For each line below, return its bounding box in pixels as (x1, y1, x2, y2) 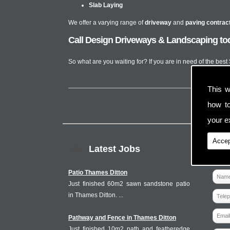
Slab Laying (89, 2, 123, 9)
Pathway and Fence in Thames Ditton (68, 214, 176, 221)
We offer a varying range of (68, 19, 145, 26)
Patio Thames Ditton (68, 169, 127, 176)
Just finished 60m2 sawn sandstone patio (68, 180, 190, 187)
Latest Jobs (89, 144, 140, 154)
